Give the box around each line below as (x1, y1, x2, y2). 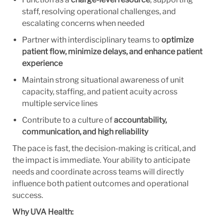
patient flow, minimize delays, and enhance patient (22, 46, 202, 56)
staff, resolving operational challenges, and (22, 6, 176, 16)
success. (12, 190, 43, 200)
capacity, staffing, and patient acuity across (22, 87, 177, 96)
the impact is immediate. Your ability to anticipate (12, 155, 190, 165)
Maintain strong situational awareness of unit (22, 75, 184, 85)
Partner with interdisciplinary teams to (22, 35, 161, 44)
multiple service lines (22, 98, 98, 108)
